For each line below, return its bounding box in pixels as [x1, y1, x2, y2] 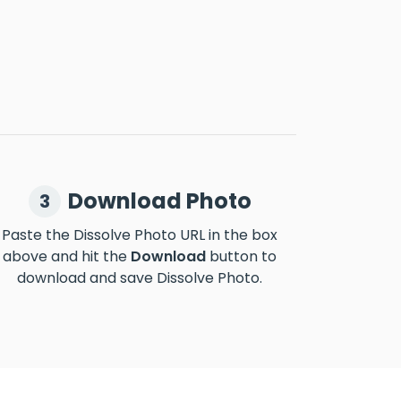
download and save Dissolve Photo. [17, 268, 262, 288]
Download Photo [67, 186, 252, 216]
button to [206, 246, 277, 267]
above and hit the [3, 246, 131, 267]
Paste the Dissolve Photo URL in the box [2, 225, 277, 245]
